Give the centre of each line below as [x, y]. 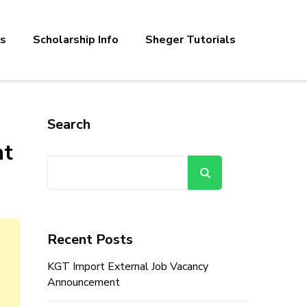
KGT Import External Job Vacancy [127, 267]
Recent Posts [90, 240]
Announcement [83, 282]
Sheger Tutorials [191, 40]
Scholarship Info [76, 40]
